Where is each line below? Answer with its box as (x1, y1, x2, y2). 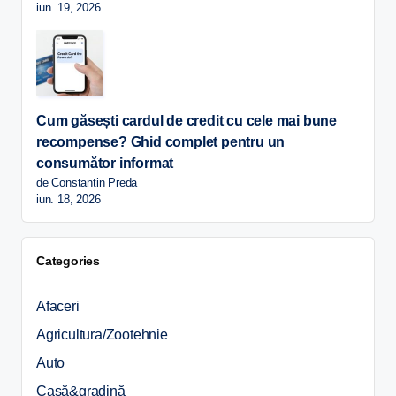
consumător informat (36, 156, 174, 171)
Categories (36, 254, 100, 269)
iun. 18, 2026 (36, 193, 101, 207)
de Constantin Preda (36, 176, 138, 190)
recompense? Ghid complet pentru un (36, 134, 286, 150)
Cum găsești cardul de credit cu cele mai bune (36, 113, 337, 129)
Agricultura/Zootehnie (36, 326, 168, 342)
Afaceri (36, 298, 80, 314)
